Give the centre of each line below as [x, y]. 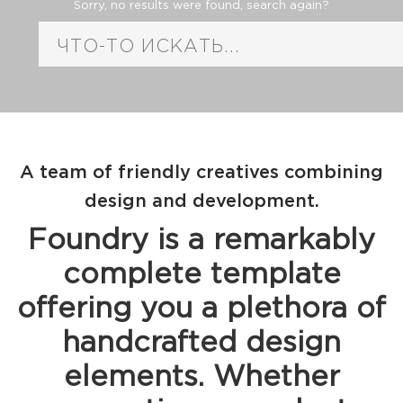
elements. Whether [201, 378]
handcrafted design [201, 344]
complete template [201, 275]
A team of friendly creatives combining [201, 173]
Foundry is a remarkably [201, 241]
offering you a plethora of [201, 309]
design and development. [201, 201]
